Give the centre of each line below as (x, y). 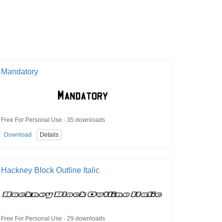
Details (49, 135)
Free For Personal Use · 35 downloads (53, 120)
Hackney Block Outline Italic (50, 170)
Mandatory (20, 72)
